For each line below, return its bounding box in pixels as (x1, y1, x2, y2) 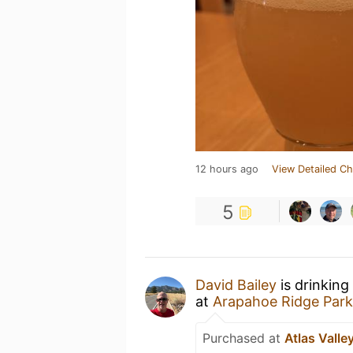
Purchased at (203, 330, 284, 346)
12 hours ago (195, 163, 258, 175)
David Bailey (195, 277, 277, 293)
